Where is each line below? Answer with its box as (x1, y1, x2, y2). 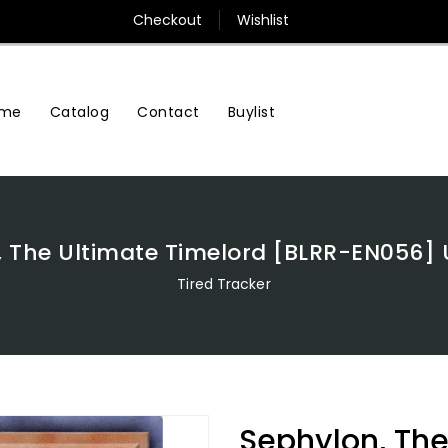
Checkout (132, 10, 203, 30)
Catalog (49, 101, 110, 122)
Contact (137, 101, 200, 122)
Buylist (227, 101, 276, 122)
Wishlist (236, 10, 290, 30)
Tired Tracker (177, 274, 271, 294)
